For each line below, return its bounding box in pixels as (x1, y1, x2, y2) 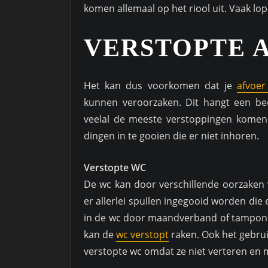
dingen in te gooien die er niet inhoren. (84, 129, 259, 143)
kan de (84, 228, 116, 242)
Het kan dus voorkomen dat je (84, 79, 237, 93)
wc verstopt (116, 228, 169, 242)
